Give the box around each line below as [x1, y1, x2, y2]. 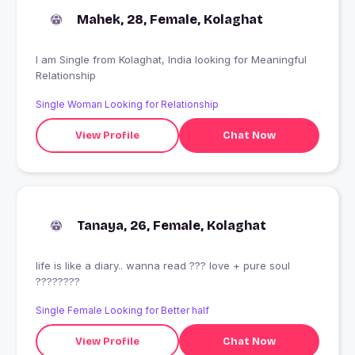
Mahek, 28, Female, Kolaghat [77, 12, 263, 28]
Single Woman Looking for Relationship [36, 98, 219, 111]
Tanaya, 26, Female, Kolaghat [77, 218, 266, 234]
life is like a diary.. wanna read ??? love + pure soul [36, 259, 290, 273]
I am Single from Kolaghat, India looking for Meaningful [36, 53, 93, 67]
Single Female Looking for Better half [36, 304, 209, 317]
